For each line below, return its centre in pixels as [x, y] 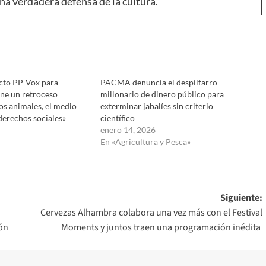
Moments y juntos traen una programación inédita [161, 228]
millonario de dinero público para [162, 94]
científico [117, 118]
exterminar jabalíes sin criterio [156, 106]
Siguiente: [241, 198]
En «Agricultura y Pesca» [145, 142]
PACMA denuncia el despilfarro [159, 83]
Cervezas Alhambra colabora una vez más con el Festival [151, 213]
